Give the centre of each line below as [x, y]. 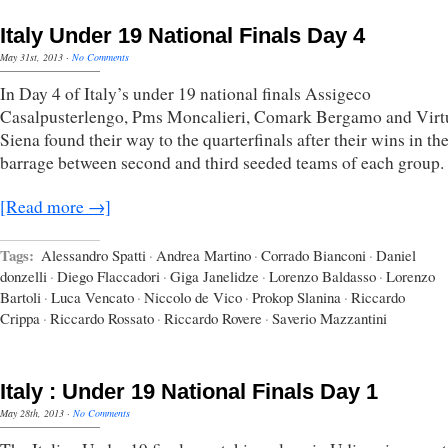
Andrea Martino [203, 254]
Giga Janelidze [214, 275]
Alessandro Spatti [93, 254]
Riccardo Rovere [213, 317]
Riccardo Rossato [102, 317]
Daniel [396, 254]
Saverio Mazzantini [329, 317]
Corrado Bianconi [313, 254]
